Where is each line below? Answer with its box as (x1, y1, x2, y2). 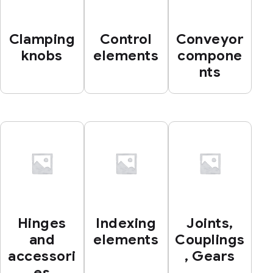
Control (100, 30, 152, 48)
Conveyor (175, 30, 244, 48)
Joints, (186, 214, 233, 232)
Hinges (17, 214, 66, 232)
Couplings (175, 230, 245, 249)
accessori (8, 247, 76, 265)
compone (177, 46, 243, 65)
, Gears (185, 247, 235, 265)
